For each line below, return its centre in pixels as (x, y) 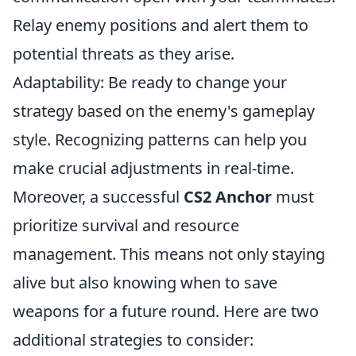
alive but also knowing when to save (145, 282)
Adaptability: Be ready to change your (150, 82)
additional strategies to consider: (133, 340)
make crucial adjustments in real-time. (153, 168)
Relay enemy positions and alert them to (161, 25)
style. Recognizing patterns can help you (160, 139)
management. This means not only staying (169, 254)
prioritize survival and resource (126, 225)
